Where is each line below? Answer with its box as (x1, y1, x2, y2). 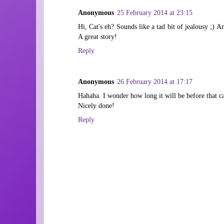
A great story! (78, 32, 117, 40)
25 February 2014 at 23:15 (117, 8, 192, 16)
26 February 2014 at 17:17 (117, 77, 192, 85)
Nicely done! (78, 101, 114, 109)
